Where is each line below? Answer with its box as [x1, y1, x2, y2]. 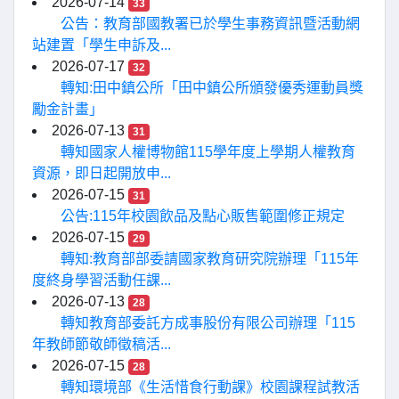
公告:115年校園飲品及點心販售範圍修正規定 [61, 208, 345, 224]
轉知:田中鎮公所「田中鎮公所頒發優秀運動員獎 [61, 80, 363, 95]
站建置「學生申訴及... [32, 37, 171, 53]
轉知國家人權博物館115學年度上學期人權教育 [61, 144, 355, 159]
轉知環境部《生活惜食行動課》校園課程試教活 [61, 379, 360, 395]
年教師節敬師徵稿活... [32, 337, 171, 352]
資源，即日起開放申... [32, 166, 171, 181]
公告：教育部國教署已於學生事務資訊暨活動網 [61, 16, 360, 31]
